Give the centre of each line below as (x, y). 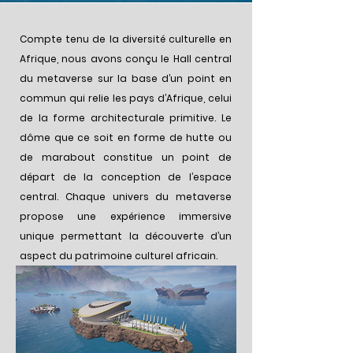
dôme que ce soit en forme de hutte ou (126, 137)
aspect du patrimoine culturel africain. (119, 256)
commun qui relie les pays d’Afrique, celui (126, 98)
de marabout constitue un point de (126, 157)
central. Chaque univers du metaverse (126, 197)
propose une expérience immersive (126, 216)
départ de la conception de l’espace (126, 177)
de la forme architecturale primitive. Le (126, 118)
